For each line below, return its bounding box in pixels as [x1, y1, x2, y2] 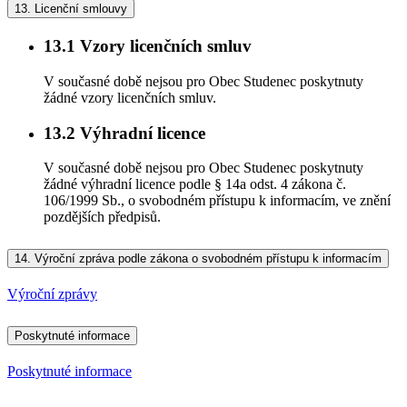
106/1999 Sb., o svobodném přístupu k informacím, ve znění [44, 193, 391, 209]
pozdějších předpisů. [44, 209, 161, 225]
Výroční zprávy [7, 286, 97, 303]
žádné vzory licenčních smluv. [44, 89, 216, 105]
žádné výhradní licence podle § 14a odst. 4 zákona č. [44, 176, 346, 193]
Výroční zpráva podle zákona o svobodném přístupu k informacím [31, 252, 382, 266]
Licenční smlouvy [31, 2, 127, 16]
